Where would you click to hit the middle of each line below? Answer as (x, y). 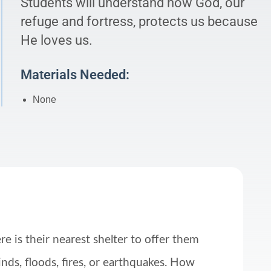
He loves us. (57, 40)
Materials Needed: (75, 74)
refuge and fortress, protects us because (139, 21)
